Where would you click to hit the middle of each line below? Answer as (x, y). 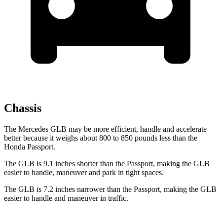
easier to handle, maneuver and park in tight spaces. (84, 173)
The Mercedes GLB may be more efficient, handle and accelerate (105, 129)
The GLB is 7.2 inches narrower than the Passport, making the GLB (110, 189)
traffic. (117, 198)
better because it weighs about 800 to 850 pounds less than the (101, 138)
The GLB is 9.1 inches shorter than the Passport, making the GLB (107, 164)
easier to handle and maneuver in (55, 198)
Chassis (23, 108)
